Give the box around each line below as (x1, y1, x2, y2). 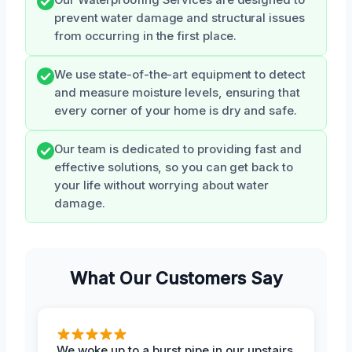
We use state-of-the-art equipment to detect (54, 67, 306, 82)
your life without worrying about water (54, 178, 269, 192)
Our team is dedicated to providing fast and (54, 141, 302, 156)
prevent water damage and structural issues (54, 10, 305, 25)
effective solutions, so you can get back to (54, 159, 293, 174)
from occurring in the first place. (54, 28, 237, 43)
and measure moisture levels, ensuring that (54, 85, 300, 100)
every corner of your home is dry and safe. (54, 103, 297, 118)
